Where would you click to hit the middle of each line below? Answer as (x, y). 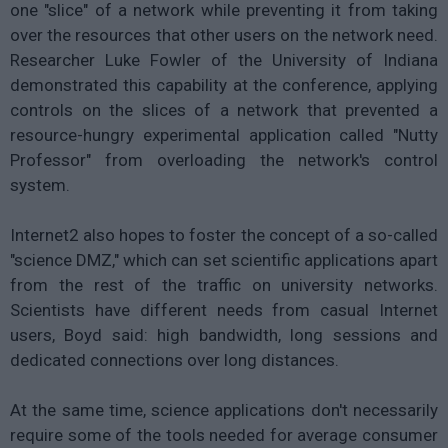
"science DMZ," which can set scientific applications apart (224, 259)
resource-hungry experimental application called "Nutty (224, 134)
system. (40, 184)
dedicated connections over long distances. (174, 359)
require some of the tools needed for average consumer (224, 434)
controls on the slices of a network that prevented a (224, 109)
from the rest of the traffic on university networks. (224, 284)
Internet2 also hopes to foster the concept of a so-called (224, 234)
